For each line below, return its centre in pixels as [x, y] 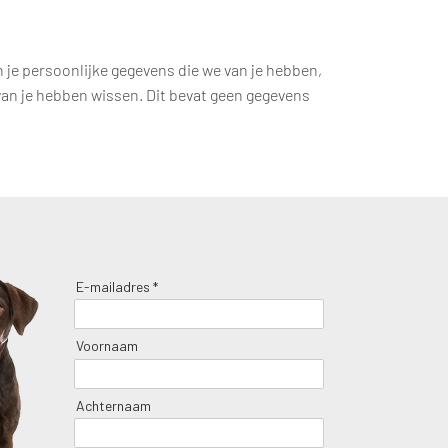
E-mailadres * [117, 286]
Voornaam [107, 346]
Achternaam [114, 406]
